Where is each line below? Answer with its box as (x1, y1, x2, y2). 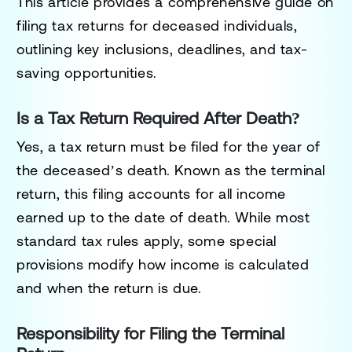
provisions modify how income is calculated (16, 255, 310, 273)
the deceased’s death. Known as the (16, 161, 272, 178)
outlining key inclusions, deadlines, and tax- (16, 40, 308, 57)
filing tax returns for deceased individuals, (16, 16, 298, 34)
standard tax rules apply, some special (16, 232, 277, 249)
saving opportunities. (16, 64, 157, 81)
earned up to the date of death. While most (16, 208, 310, 225)
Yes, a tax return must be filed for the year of (16, 137, 321, 155)
